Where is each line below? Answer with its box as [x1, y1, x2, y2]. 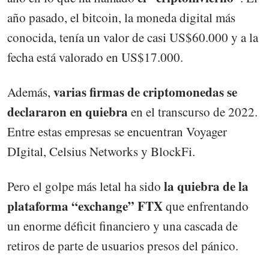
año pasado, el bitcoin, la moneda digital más [7, 8, 235, 26]
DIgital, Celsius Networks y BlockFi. [7, 142, 195, 160]
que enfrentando [163, 197, 249, 214]
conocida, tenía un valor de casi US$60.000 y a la [7, 28, 258, 46]
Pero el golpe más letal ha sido [7, 177, 164, 195]
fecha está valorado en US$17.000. [7, 48, 183, 65]
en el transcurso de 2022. [131, 103, 258, 120]
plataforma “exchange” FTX [7, 196, 163, 215]
